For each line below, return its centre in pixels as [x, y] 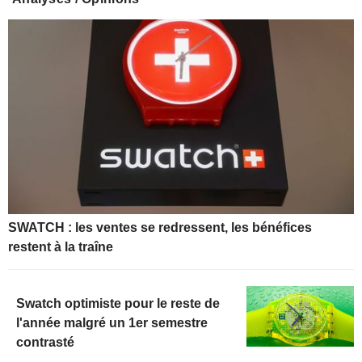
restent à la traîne [61, 246]
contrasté [45, 342]
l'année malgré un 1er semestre [112, 322]
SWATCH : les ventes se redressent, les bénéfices [160, 227]
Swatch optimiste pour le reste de [118, 303]
